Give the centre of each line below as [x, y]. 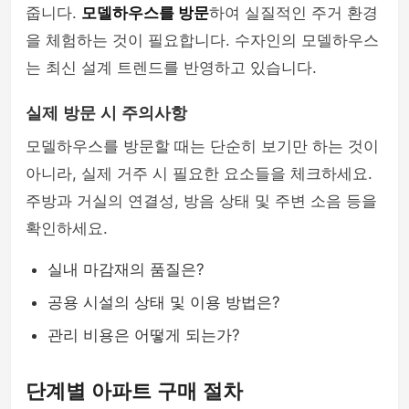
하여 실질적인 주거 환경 [294, 13]
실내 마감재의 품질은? [126, 269]
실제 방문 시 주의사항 [106, 113]
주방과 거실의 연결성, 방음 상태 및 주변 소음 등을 [201, 201]
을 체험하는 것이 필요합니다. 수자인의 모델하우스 [202, 40]
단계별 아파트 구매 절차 [134, 391]
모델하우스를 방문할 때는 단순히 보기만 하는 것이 [202, 146]
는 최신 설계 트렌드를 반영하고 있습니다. [171, 68]
